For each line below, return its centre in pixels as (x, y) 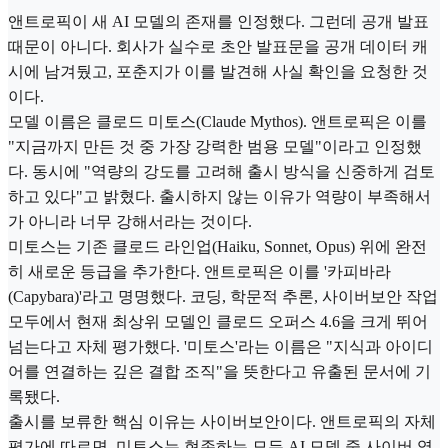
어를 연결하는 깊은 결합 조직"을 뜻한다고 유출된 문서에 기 (219, 372)
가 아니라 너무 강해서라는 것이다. (130, 222)
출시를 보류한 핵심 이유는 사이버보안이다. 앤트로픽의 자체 (222, 422)
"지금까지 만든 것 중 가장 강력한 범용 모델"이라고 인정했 (215, 147)
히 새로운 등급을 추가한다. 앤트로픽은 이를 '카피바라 (199, 272)
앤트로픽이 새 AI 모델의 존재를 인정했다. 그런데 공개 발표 (218, 22)
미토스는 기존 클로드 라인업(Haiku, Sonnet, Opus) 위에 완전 (217, 247)
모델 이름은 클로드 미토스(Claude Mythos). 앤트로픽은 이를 (217, 122)
